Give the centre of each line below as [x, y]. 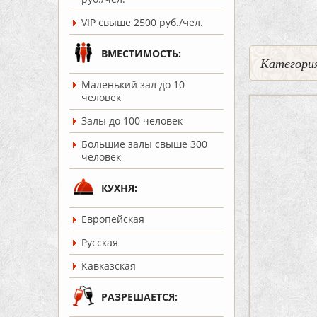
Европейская [113, 219]
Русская [100, 242]
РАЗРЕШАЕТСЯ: [139, 297]
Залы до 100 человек [132, 121]
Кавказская [109, 266]
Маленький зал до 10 [133, 85]
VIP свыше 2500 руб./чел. [142, 22]
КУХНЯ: [119, 188]
